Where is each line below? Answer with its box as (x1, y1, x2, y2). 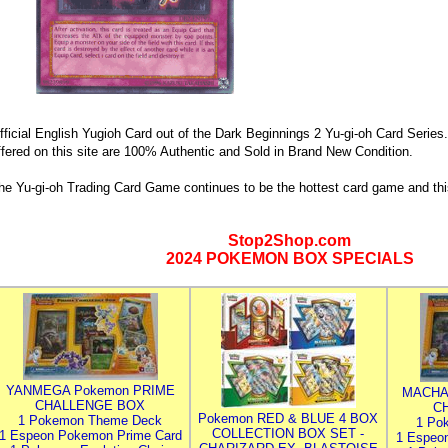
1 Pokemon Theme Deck (18, 413, 162, 428)
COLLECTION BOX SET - (212, 426, 364, 441)
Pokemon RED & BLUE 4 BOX (198, 411, 378, 426)
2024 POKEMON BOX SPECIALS (165, 250, 414, 267)
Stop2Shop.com (228, 232, 351, 249)
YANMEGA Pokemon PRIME (5, 383, 175, 398)
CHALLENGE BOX (35, 398, 145, 413)
